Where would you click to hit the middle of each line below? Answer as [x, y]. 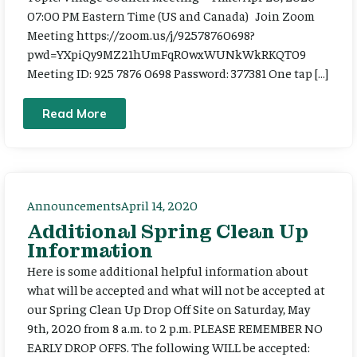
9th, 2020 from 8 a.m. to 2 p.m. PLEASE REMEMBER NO [175, 327]
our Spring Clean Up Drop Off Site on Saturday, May [169, 308]
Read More [75, 113]
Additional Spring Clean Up [168, 231]
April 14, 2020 [159, 204]
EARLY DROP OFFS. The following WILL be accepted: [169, 346]
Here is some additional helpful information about [168, 270]
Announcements [74, 204]
